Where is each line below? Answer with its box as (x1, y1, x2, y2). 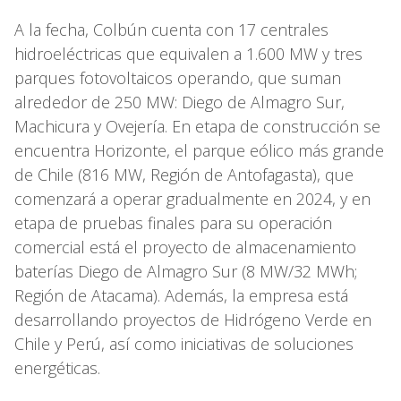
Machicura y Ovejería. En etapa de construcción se (14, 115, 380, 138)
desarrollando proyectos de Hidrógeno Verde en (14, 309, 371, 331)
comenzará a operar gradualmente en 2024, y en (14, 188, 371, 210)
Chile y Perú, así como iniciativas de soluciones (14, 333, 354, 355)
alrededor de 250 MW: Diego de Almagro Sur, (14, 91, 345, 114)
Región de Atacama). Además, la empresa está (14, 285, 348, 307)
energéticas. (14, 357, 100, 380)
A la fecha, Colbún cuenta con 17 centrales (14, 19, 328, 41)
